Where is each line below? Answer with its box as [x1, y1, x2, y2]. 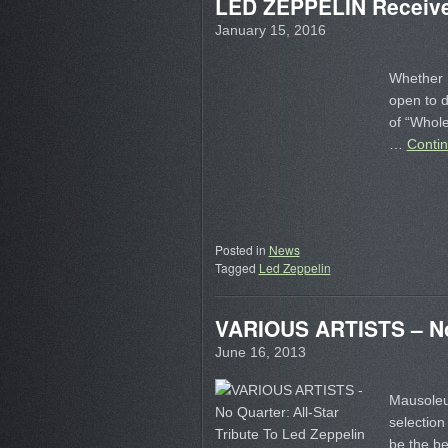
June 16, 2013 [214, 344, 306, 360]
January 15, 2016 [214, 22, 326, 38]
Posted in [214, 241, 266, 258]
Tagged [214, 259, 256, 276]
